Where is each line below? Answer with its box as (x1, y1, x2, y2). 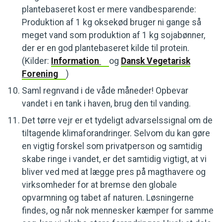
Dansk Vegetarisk (120, 56, 190, 66)
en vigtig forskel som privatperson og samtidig (22, 141, 202, 151)
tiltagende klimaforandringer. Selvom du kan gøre (22, 128, 210, 138)
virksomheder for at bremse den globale (22, 180, 177, 190)
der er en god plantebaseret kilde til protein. (22, 43, 189, 53)
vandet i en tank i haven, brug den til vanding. (22, 99, 191, 109)
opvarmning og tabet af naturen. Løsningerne (22, 193, 194, 203)
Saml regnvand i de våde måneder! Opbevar (22, 86, 188, 96)
